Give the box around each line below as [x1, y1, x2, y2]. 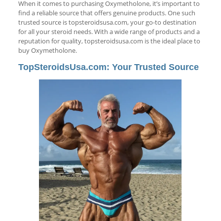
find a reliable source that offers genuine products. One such [18, 8, 195, 17]
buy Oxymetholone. [18, 45, 77, 55]
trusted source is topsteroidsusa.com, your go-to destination [18, 17, 196, 27]
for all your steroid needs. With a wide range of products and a [18, 27, 200, 36]
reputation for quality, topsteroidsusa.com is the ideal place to [18, 36, 200, 45]
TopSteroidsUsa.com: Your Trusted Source [18, 62, 199, 72]
